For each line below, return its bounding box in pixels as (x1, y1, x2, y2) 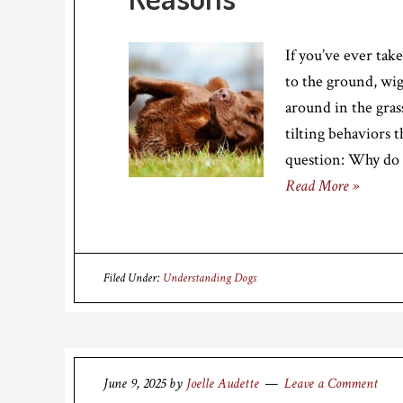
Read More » (285, 175, 359, 196)
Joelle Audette (186, 374, 259, 393)
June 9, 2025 (103, 374, 166, 393)
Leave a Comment (284, 374, 378, 393)
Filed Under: (103, 270, 163, 286)
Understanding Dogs (163, 270, 256, 286)
